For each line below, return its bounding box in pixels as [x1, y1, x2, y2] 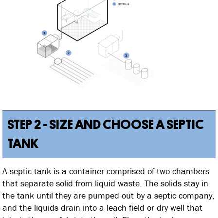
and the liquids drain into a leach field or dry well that [2, 202, 202, 214]
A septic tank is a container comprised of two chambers [2, 165, 209, 177]
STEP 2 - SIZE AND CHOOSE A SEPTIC [7, 118, 204, 132]
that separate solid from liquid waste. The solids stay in [2, 178, 208, 189]
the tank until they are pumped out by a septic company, [2, 190, 215, 201]
